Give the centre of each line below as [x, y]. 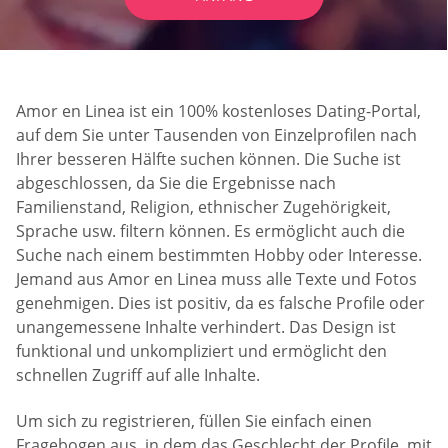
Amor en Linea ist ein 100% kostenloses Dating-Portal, [218, 111]
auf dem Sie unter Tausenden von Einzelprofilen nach [216, 135]
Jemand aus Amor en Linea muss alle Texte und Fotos [216, 279]
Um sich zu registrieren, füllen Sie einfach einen [194, 420]
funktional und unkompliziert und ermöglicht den [201, 351]
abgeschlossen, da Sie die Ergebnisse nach [176, 183]
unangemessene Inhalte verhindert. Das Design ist [206, 327]
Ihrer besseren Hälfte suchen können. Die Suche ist [208, 159]
